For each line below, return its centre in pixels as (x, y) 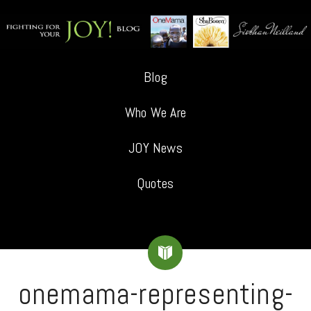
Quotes (155, 183)
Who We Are (155, 112)
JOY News (155, 148)
